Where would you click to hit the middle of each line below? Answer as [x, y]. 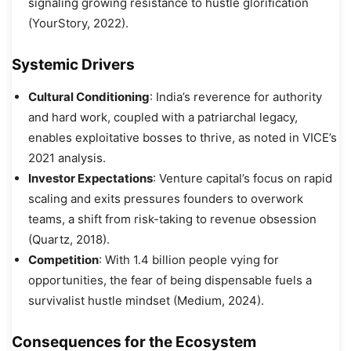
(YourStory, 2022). [78, 23]
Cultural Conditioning [89, 96]
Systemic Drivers [73, 64]
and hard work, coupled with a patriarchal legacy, [163, 117]
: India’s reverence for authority [236, 96]
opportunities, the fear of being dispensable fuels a [170, 280]
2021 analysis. [67, 157]
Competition [63, 259]
